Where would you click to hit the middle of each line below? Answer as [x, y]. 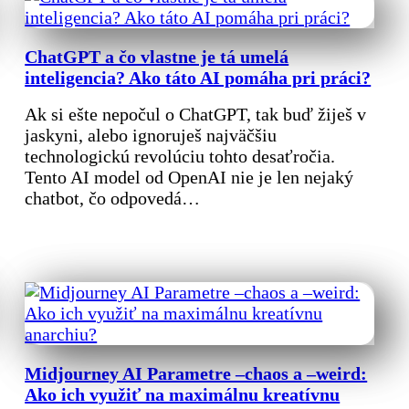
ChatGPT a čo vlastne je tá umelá [157, 57]
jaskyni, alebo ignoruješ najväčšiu [151, 135]
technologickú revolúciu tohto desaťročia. [180, 156]
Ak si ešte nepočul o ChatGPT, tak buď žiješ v [196, 114]
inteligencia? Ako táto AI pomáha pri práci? [198, 78]
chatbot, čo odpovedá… [113, 198]
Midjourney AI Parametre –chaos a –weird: [196, 373]
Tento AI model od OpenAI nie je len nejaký [189, 177]
